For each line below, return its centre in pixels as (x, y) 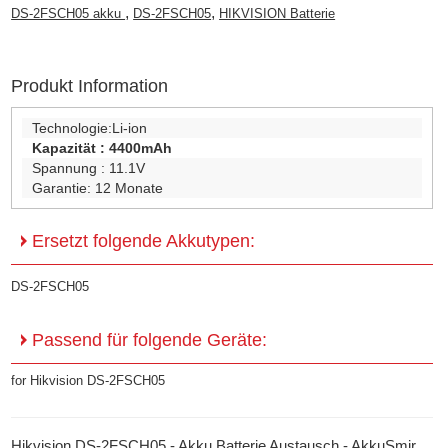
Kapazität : (71, 147)
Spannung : (71, 167)
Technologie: (72, 127)
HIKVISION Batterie (277, 13)
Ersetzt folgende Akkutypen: (141, 240)
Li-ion (130, 127)
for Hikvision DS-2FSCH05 (88, 380)
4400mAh (141, 147)
